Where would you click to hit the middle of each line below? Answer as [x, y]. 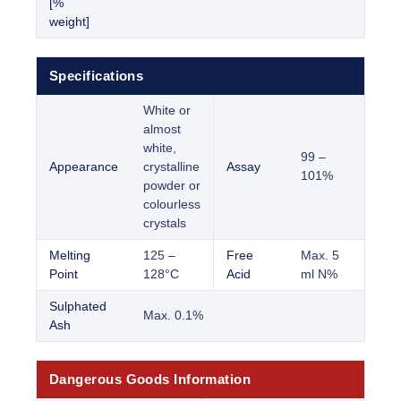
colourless [172, 205]
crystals [165, 223]
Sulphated [78, 307]
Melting [70, 256]
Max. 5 [320, 256]
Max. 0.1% [173, 316]
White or [167, 111]
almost [162, 129]
